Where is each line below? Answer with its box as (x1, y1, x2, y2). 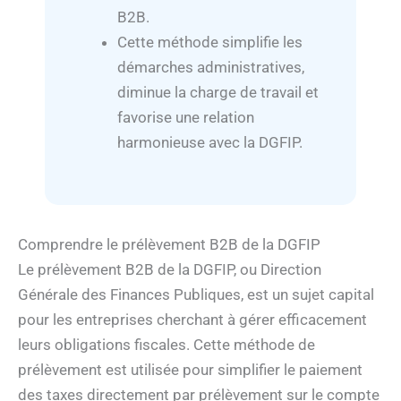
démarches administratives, (117, 58, 304, 77)
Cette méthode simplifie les (117, 33, 303, 52)
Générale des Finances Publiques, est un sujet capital (18, 285, 374, 303)
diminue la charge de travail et (117, 83, 319, 102)
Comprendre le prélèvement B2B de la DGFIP (18, 235, 320, 253)
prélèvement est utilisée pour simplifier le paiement (18, 360, 363, 379)
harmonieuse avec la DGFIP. (117, 133, 303, 152)
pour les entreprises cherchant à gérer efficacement (18, 310, 367, 328)
